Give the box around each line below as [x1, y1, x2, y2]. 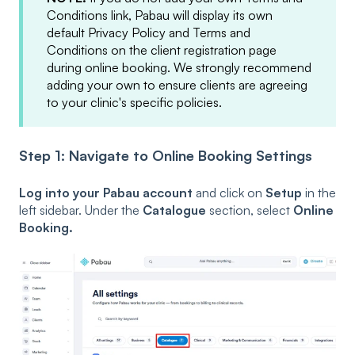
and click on [193, 185, 265, 201]
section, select [209, 202, 293, 219]
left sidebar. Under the [19, 202, 143, 219]
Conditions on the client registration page [47, 42, 277, 59]
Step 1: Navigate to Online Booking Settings [19, 146, 312, 164]
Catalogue [143, 202, 209, 219]
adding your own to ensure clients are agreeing [47, 77, 307, 94]
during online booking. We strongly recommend [47, 59, 311, 76]
